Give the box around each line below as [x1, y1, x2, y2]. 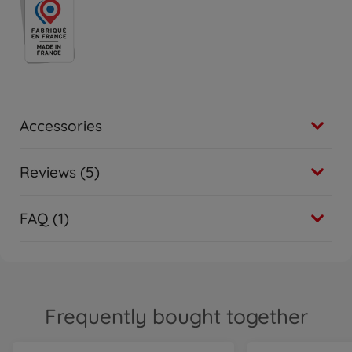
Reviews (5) [20, 162, 100, 181]
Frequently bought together [44, 302, 308, 329]
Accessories [20, 115, 102, 135]
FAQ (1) [20, 208, 69, 228]
